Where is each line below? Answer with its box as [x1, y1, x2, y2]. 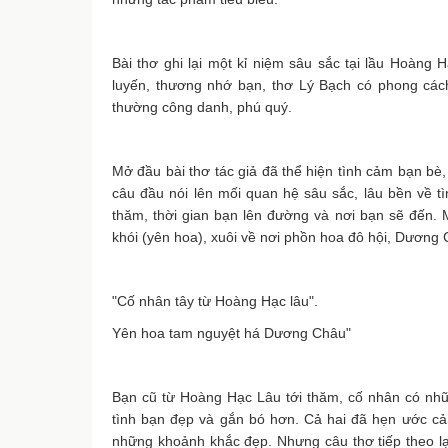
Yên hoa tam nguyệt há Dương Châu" [112, 325, 351, 341]
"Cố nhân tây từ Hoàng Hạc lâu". [112, 293, 318, 309]
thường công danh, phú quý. [112, 99, 292, 115]
